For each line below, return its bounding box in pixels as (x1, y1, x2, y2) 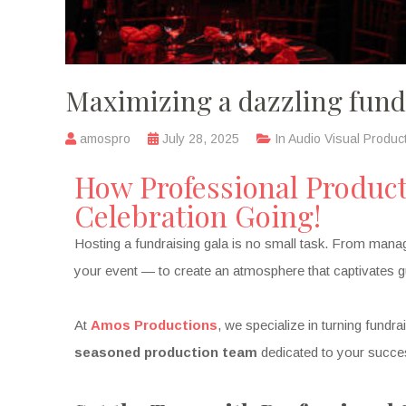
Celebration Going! (74, 196, 321, 236)
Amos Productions (91, 317, 217, 333)
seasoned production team (74, 344, 257, 361)
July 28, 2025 (162, 131, 239, 147)
